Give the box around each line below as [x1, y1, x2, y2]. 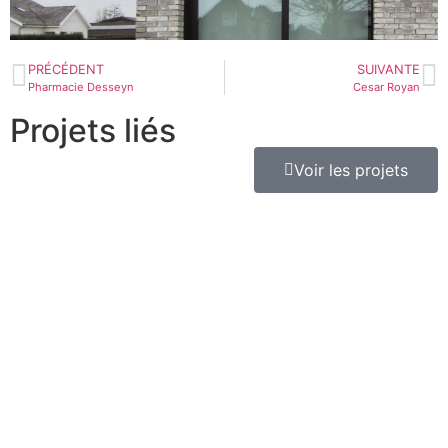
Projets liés [10, 110, 176, 150]
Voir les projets [294, 159, 408, 180]
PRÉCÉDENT [28, 61, 104, 77]
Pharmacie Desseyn [28, 79, 134, 94]
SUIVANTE [357, 61, 420, 77]
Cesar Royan [353, 79, 420, 94]
